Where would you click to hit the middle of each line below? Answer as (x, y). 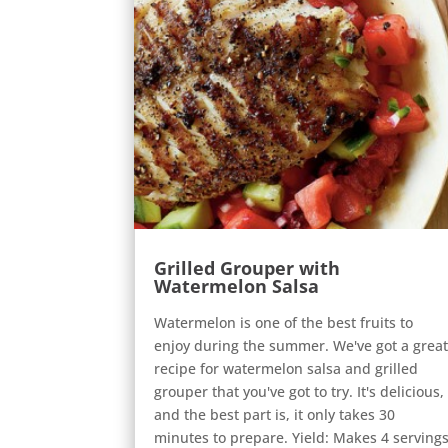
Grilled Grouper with (247, 267)
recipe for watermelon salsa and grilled (286, 368)
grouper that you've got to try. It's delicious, (299, 391)
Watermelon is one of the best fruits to (284, 322)
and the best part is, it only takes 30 (275, 414)
